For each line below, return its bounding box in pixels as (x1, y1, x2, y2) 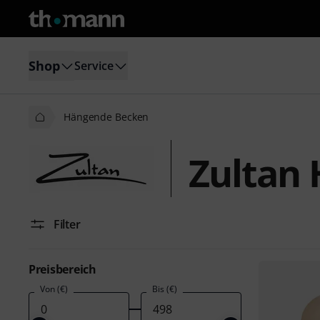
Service (74, 57, 114, 74)
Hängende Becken (64, 110, 149, 124)
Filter (54, 216, 81, 232)
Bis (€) (151, 283, 177, 295)
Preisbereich (29, 261, 96, 277)
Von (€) (40, 283, 68, 295)
